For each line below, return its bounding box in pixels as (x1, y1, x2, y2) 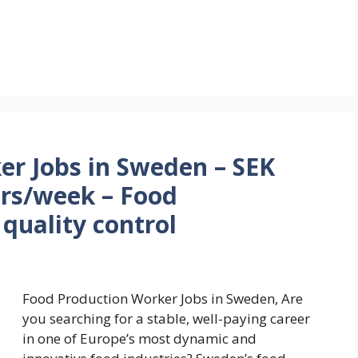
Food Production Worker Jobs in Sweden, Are (22, 289, 303, 308)
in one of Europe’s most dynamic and (22, 329, 257, 348)
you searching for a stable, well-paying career (22, 309, 310, 328)
